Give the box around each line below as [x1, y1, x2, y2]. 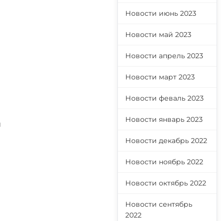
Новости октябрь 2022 [125, 179, 206, 187]
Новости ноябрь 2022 [125, 157, 203, 166]
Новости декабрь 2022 [125, 136, 207, 145]
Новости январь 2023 [125, 115, 203, 124]
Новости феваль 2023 [125, 94, 204, 103]
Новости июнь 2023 [125, 9, 196, 18]
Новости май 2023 [125, 30, 191, 39]
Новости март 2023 [125, 73, 195, 81]
